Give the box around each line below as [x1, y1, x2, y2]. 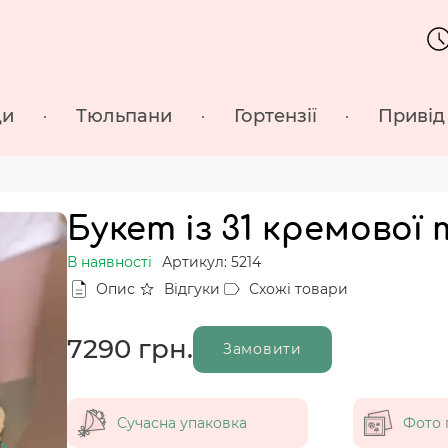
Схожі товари [249, 279, 348, 298]
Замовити [223, 339, 302, 358]
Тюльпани [75, 105, 172, 128]
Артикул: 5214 [162, 252, 261, 271]
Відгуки [164, 279, 220, 298]
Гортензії [233, 105, 317, 128]
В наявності [67, 252, 152, 271]
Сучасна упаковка [117, 413, 247, 432]
